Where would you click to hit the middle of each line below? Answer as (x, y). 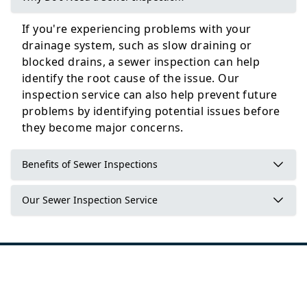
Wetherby (153, 95)
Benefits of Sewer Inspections (90, 164)
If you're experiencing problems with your (137, 29)
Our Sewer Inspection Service (90, 200)
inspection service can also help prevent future (150, 95)
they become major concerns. (103, 127)
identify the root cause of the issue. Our (131, 78)
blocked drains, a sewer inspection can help (141, 62)
